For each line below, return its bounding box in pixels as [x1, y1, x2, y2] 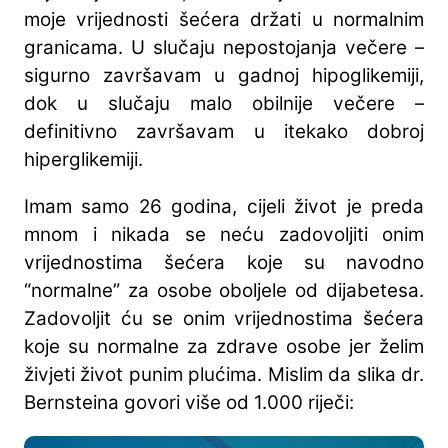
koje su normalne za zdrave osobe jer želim [24, 335, 424, 359]
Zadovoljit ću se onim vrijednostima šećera [24, 307, 424, 331]
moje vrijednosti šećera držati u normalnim [24, 8, 424, 32]
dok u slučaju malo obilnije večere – [24, 92, 424, 116]
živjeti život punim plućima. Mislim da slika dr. [24, 363, 424, 387]
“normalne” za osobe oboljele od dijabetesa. [24, 279, 424, 303]
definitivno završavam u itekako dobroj [24, 120, 424, 144]
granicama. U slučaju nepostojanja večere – [24, 36, 424, 60]
